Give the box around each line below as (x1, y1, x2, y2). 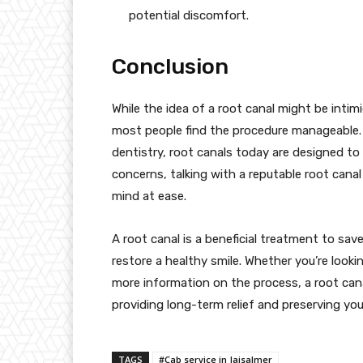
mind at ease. (112, 188, 186, 203)
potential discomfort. (129, 7, 249, 23)
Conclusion (112, 53, 228, 79)
